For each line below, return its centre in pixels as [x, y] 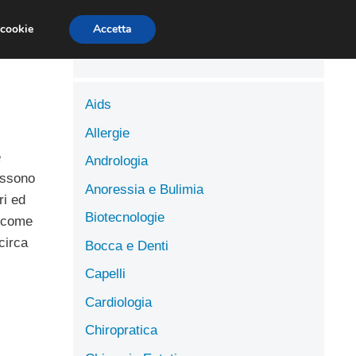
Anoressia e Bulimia [144, 189]
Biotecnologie [125, 217]
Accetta [112, 29]
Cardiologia [118, 302]
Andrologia [116, 161]
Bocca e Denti [127, 246]
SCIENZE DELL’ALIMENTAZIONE [158, 19]
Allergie [107, 133]
